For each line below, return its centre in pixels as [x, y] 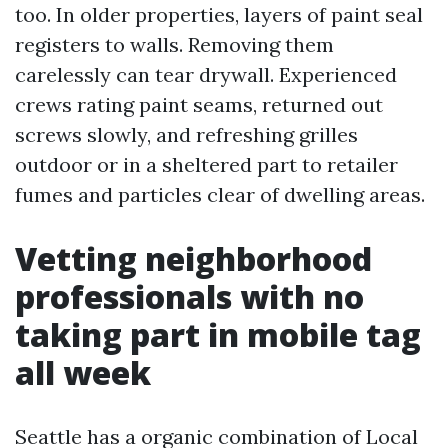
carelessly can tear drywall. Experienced [206, 75]
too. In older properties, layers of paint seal [219, 15]
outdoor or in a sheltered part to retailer [206, 165]
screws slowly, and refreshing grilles [186, 135]
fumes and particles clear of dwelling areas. [220, 195]
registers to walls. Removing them [174, 45]
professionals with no [189, 297]
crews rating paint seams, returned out [199, 105]
